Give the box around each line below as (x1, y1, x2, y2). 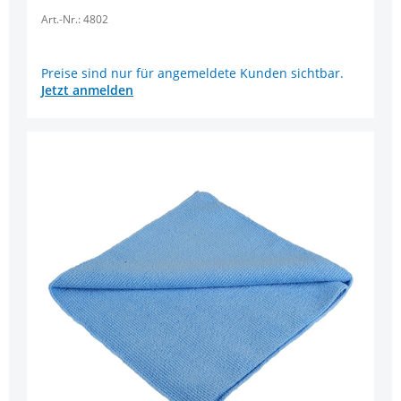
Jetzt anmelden (41, 81, 133, 98)
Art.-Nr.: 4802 (41, 12, 108, 28)
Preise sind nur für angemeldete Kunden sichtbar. (41, 64, 344, 81)
